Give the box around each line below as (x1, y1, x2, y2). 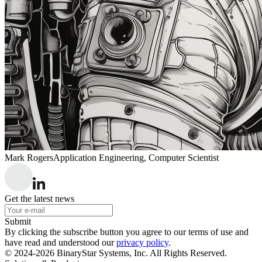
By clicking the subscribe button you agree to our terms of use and (5, 226, 249, 237)
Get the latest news (5, 193, 74, 204)
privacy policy (116, 237, 168, 247)
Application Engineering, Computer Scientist (53, 152, 219, 163)
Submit (5, 216, 31, 226)
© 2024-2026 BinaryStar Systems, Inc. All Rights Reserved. (5, 247, 227, 258)
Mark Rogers (5, 152, 53, 163)
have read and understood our (5, 237, 114, 247)
